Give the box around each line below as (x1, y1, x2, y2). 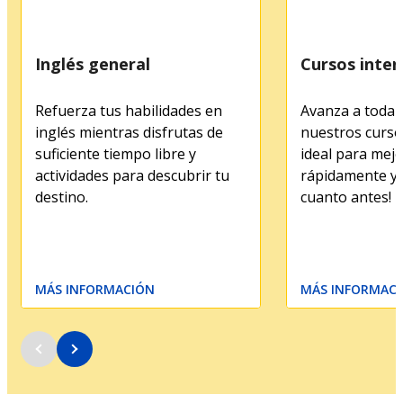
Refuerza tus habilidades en (35, 100, 222, 121)
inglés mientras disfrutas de (35, 121, 223, 142)
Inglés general (35, 52, 150, 75)
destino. (35, 186, 88, 207)
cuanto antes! (300, 186, 391, 207)
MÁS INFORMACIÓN (35, 280, 155, 298)
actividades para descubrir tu (35, 165, 229, 185)
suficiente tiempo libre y (35, 143, 196, 164)
